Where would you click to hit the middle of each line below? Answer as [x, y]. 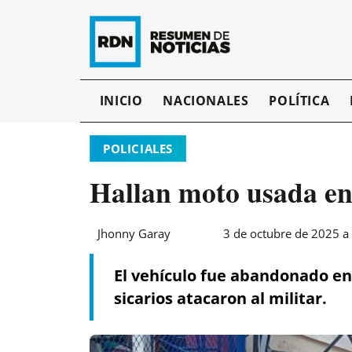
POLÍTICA [299, 101]
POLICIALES [138, 148]
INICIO [121, 101]
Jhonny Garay [134, 234]
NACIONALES [206, 101]
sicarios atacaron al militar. [221, 299]
